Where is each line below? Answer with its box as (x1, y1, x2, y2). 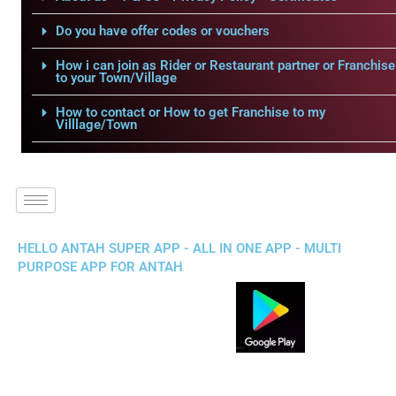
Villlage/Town (55, 117, 137, 133)
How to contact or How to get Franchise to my (55, 104, 325, 120)
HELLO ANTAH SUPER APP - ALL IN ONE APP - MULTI (18, 240, 341, 256)
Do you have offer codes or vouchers (55, 23, 270, 39)
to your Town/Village (55, 70, 177, 86)
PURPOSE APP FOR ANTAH (18, 259, 183, 275)
